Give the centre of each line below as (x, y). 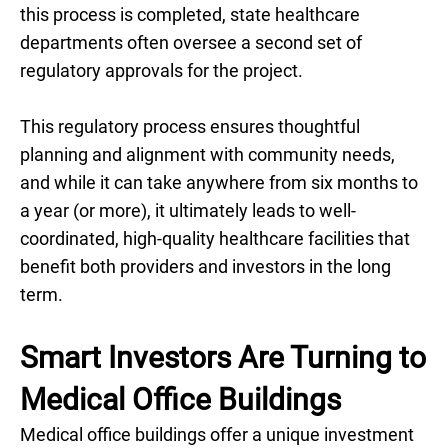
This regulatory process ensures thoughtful (190, 126)
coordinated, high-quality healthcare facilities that (215, 238)
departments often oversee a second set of (191, 42)
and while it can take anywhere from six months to (219, 182)
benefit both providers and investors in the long (205, 266)
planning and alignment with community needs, (207, 154)
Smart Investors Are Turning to (223, 357)
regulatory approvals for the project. (161, 70)
